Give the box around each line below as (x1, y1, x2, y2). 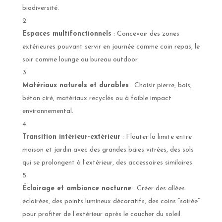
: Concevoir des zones (111, 30, 179, 38)
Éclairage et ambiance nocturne (22, 185, 131, 193)
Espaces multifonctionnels (22, 30, 111, 38)
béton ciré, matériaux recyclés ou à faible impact (22, 95, 171, 103)
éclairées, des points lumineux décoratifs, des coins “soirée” (22, 198, 200, 206)
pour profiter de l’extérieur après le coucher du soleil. (22, 211, 182, 219)
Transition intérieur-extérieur (22, 133, 120, 141)
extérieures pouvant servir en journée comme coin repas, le (22, 43, 200, 51)
